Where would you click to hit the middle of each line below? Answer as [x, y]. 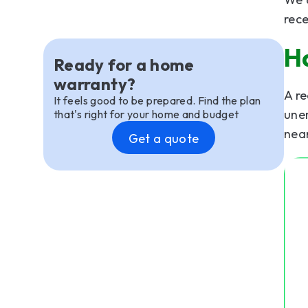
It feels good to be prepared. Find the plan [157, 100]
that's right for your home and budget [146, 114]
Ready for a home [124, 65]
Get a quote [164, 139]
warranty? [95, 84]
